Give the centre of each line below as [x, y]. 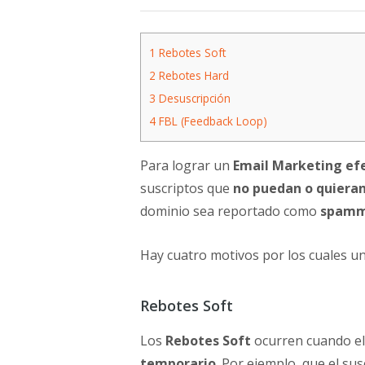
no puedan [267, 189]
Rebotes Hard [192, 75]
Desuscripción [193, 98]
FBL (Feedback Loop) [211, 121]
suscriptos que [187, 189]
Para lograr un [187, 166]
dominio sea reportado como [230, 211]
